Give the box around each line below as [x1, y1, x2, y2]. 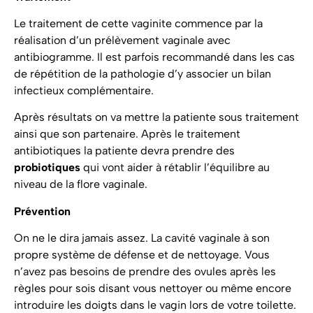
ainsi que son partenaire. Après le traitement [14, 127, 240, 141]
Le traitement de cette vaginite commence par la [14, 16, 263, 30]
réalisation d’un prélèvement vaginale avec [14, 33, 231, 47]
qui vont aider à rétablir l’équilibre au [83, 161, 270, 175]
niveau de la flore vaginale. [14, 177, 147, 191]
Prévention [14, 204, 71, 218]
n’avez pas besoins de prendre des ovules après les [14, 265, 276, 279]
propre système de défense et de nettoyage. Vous [14, 248, 270, 262]
